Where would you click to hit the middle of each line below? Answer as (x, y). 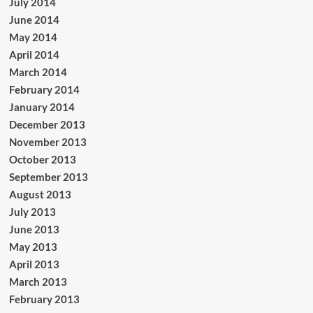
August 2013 (40, 194)
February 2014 (44, 89)
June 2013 (34, 229)
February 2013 (44, 299)
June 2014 (34, 19)
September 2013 (48, 176)
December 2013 (47, 124)
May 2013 (33, 246)
